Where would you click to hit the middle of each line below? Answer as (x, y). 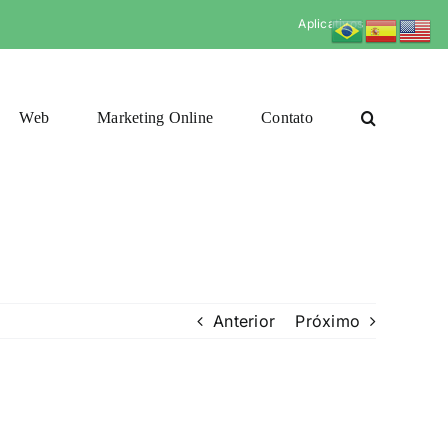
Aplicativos (331, 23)
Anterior (244, 321)
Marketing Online (155, 117)
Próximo (327, 321)
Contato (287, 117)
